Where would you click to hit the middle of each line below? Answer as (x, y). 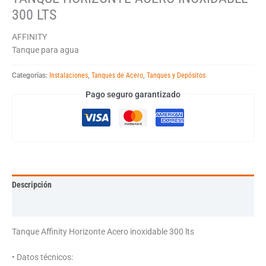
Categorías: (31, 76)
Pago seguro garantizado (133, 94)
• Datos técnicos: (42, 257)
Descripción (32, 185)
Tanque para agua (45, 50)
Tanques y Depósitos (176, 76)
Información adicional (49, 206)
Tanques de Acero (117, 76)
